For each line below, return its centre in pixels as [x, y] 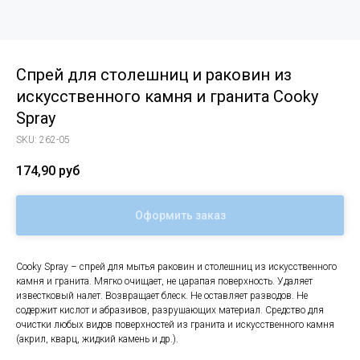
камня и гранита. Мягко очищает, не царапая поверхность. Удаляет [164, 282]
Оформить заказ [180, 216]
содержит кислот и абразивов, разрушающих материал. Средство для [170, 311]
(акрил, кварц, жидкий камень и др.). [97, 340]
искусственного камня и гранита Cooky [167, 96]
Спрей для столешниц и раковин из [154, 75]
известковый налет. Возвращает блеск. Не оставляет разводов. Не [162, 296]
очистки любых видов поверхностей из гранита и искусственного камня [175, 325]
